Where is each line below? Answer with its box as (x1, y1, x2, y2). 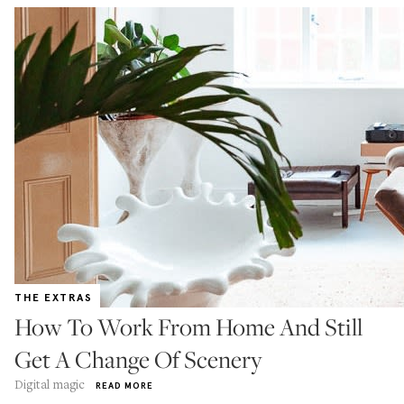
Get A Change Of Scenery (14, 344, 262, 375)
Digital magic (14, 376, 86, 392)
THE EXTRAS (14, 291, 93, 304)
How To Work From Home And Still (14, 311, 363, 343)
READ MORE (95, 380, 153, 391)
